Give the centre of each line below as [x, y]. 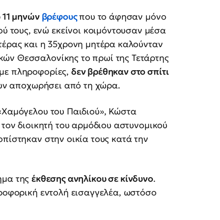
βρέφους [59, 17]
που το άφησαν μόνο [123, 17]
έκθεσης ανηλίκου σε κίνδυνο [92, 179]
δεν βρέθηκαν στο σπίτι [120, 72]
